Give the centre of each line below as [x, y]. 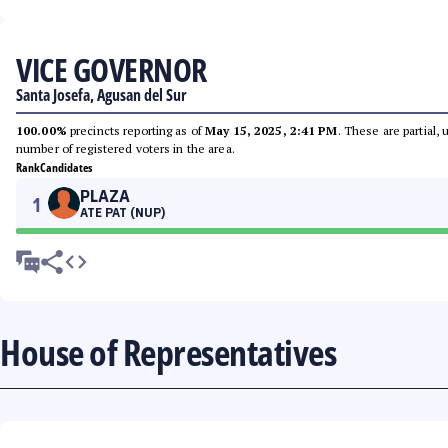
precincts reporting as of [136, 130]
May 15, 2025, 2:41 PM [271, 130]
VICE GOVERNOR [111, 69]
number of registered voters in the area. [125, 148]
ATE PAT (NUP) [122, 212]
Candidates [66, 167]
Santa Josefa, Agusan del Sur [101, 95]
